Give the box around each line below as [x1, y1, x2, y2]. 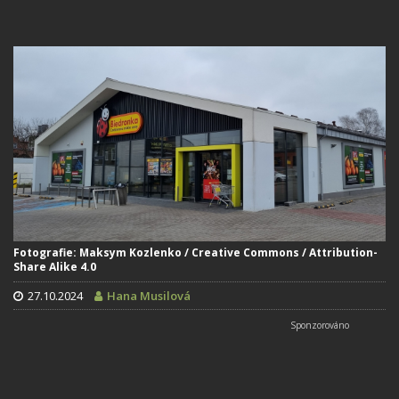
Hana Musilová [107, 288, 191, 305]
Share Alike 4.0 [13, 259, 96, 275]
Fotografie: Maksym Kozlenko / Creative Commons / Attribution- [13, 245, 378, 261]
